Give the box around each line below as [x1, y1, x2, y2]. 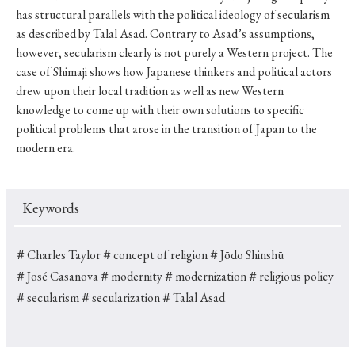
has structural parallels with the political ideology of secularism [16, 6, 330, 24]
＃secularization [79, 289, 160, 307]
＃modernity [98, 268, 162, 285]
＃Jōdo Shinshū [208, 246, 284, 264]
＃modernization [162, 268, 246, 285]
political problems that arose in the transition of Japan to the [16, 120, 317, 138]
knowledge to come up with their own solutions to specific [16, 101, 304, 119]
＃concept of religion [101, 246, 208, 264]
